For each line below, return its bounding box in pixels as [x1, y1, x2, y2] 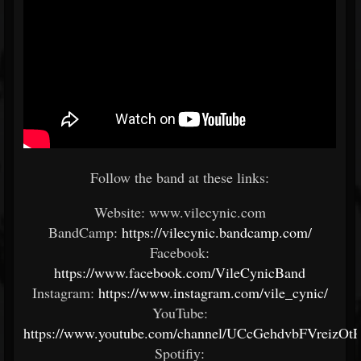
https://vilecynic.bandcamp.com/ [121, 222, 312, 242]
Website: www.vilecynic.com [93, 202, 266, 222]
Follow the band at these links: [90, 168, 269, 187]
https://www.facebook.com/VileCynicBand [54, 263, 305, 282]
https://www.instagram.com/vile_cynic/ [98, 283, 328, 302]
